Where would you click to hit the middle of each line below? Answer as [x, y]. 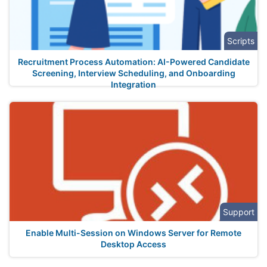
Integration [133, 84]
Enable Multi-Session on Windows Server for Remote [133, 233]
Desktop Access [133, 244]
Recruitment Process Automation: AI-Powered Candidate [133, 62]
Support [239, 212]
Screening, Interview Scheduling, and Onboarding [133, 73]
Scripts [241, 41]
